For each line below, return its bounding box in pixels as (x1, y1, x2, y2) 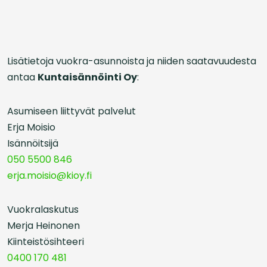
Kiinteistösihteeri (7, 235, 84, 249)
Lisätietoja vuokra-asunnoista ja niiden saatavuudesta (7, 54, 256, 68)
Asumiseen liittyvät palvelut (7, 104, 136, 118)
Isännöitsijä (7, 136, 58, 150)
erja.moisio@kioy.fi (7, 169, 92, 182)
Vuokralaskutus (7, 203, 79, 216)
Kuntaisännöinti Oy (38, 70, 137, 84)
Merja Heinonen (7, 219, 80, 232)
